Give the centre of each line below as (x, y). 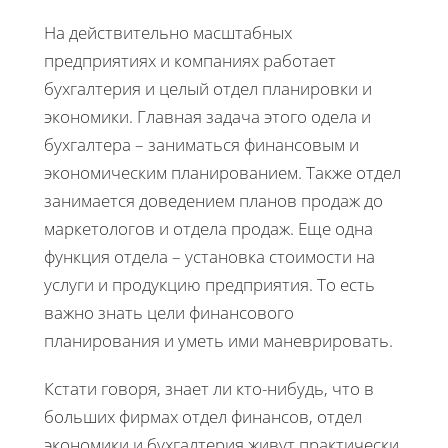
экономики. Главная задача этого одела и (207, 116)
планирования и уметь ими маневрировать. (218, 340)
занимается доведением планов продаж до (213, 200)
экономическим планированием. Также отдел (222, 172)
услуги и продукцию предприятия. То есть (209, 284)
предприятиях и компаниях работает (190, 60)
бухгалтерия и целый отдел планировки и (208, 88)
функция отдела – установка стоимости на (209, 256)
